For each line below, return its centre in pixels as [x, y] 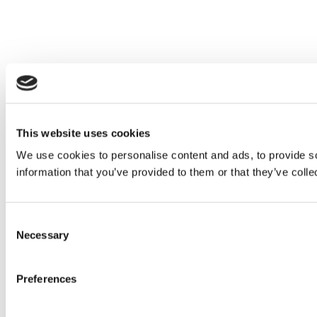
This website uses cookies [83, 133]
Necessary [42, 235]
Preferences [47, 279]
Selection [27, 238]
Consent [25, 221]
